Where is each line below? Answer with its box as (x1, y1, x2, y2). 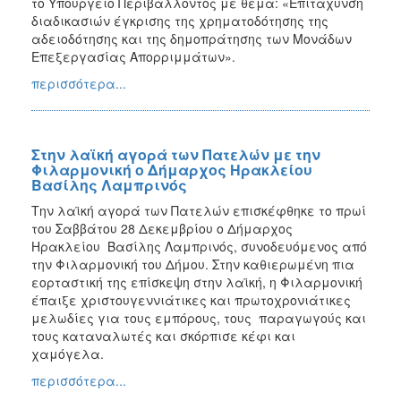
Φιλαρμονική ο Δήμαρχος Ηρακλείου (31, 158, 312, 180)
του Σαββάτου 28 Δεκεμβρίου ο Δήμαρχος (31, 218, 296, 237)
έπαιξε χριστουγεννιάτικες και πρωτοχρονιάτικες (31, 290, 351, 309)
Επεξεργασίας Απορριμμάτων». (31, 47, 235, 65)
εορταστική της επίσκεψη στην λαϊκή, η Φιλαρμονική (31, 272, 363, 291)
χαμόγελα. (31, 344, 104, 363)
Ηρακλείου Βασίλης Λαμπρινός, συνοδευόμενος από (31, 236, 367, 255)
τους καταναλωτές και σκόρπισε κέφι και (31, 326, 295, 345)
